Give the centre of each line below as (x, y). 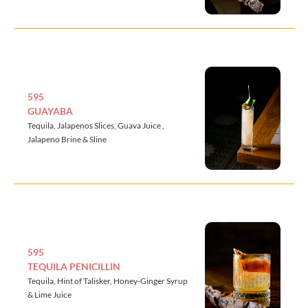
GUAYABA (50, 111)
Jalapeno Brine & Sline (67, 139)
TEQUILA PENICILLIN (74, 266)
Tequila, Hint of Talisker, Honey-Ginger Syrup (108, 280)
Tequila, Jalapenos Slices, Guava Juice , (96, 125)
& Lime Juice (49, 294)
